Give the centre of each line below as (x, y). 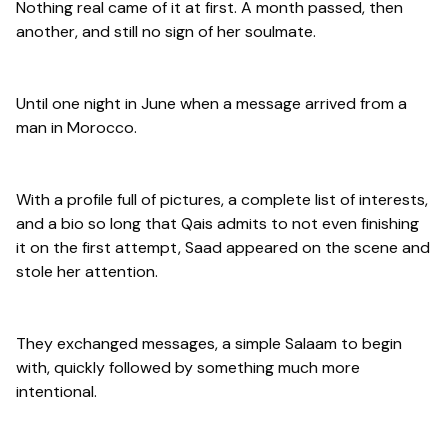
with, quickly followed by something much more (188, 368)
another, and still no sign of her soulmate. (166, 32)
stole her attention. (87, 272)
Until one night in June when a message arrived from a (211, 104)
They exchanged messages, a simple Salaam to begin (209, 344)
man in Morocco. (76, 128)
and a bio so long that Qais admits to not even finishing (217, 224)
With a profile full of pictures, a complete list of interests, (222, 200)
